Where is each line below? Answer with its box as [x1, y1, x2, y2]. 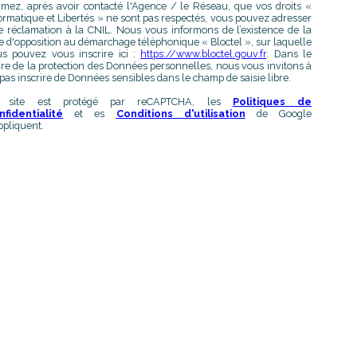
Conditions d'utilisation [116, 108, 245, 120]
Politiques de [232, 96, 312, 108]
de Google [245, 108, 312, 120]
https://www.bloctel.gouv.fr [140, 48, 267, 61]
